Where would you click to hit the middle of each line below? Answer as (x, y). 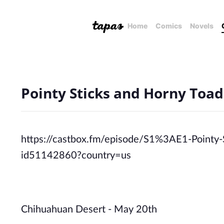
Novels (202, 26)
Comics (169, 26)
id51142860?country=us (76, 155)
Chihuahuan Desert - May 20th (89, 209)
